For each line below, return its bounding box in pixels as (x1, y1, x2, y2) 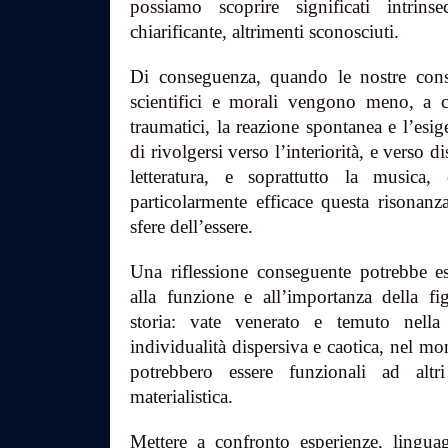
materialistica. (130, 386, 233, 407)
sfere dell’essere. (130, 216, 253, 237)
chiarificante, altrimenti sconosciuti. (130, 21, 399, 42)
